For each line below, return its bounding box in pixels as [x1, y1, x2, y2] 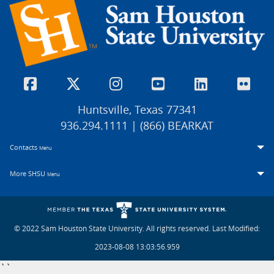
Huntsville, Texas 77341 [77, 103, 197, 117]
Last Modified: [212, 223, 260, 234]
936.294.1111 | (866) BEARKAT [61, 119, 213, 133]
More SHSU [10, 169, 47, 179]
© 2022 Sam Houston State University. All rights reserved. [14, 223, 212, 234]
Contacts [10, 143, 39, 152]
